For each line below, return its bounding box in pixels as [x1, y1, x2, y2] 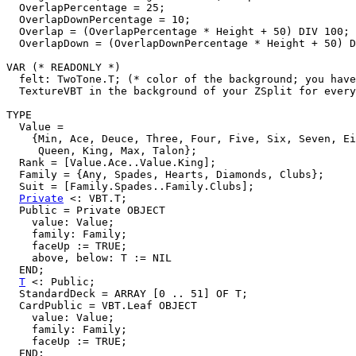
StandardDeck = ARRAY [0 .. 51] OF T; [6, 287, 248, 300]
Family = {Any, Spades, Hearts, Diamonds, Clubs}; [6, 168, 324, 180]
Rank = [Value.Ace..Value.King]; [6, 156, 216, 168]
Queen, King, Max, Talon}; [6, 144, 197, 157]
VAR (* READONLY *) [6, 60, 121, 73]
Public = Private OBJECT [6, 203, 165, 216]
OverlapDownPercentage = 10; [6, 13, 191, 25]
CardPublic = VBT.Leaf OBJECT [6, 299, 197, 311]
